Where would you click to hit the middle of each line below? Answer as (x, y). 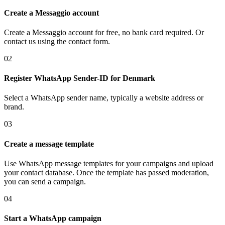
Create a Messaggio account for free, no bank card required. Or (104, 32)
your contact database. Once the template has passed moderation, (106, 172)
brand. (14, 107)
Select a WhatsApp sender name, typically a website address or (104, 98)
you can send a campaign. (45, 181)
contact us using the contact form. (57, 41)
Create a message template (49, 144)
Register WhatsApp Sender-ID (57, 78)
